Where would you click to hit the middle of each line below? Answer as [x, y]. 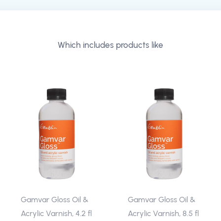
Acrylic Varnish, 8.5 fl [163, 213]
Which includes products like [110, 45]
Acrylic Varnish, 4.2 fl [56, 213]
